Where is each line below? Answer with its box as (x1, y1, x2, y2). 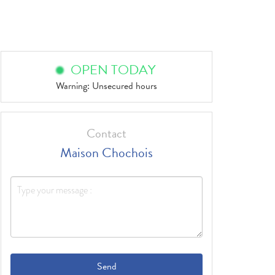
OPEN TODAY (71, 60, 155, 80)
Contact (87, 124, 126, 143)
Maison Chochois (60, 142, 153, 163)
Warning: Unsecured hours (56, 79, 157, 94)
